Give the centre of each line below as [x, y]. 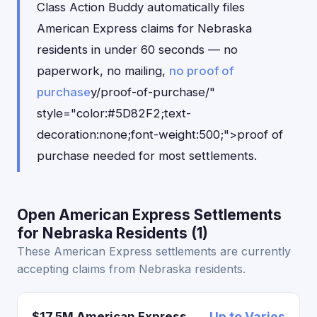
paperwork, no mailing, [103, 71]
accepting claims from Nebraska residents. [131, 269]
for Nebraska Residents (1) [113, 233]
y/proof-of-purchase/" [153, 92]
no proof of [201, 71]
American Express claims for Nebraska [144, 28]
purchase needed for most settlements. [147, 156]
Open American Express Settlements [149, 215]
